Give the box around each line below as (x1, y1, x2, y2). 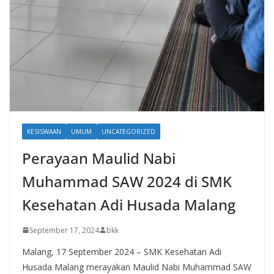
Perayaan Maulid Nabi (22, 147, 176, 168)
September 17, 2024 (29, 224, 99, 235)
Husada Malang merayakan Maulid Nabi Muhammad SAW (22, 261, 251, 273)
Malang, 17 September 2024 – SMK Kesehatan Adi (22, 245, 221, 257)
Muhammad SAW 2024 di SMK (22, 171, 232, 191)
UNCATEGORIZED (102, 127, 155, 136)
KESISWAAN (27, 127, 61, 136)
